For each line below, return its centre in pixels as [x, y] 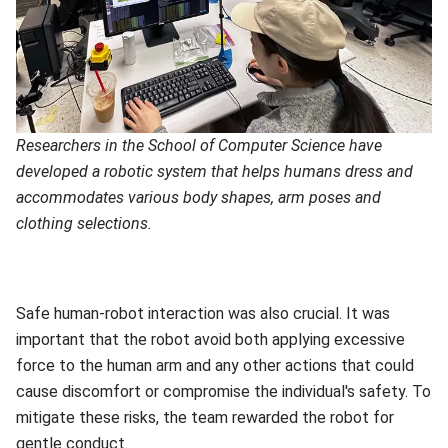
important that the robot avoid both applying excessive [210, 340]
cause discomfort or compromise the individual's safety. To [223, 392]
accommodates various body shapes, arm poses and [198, 198]
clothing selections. [84, 224]
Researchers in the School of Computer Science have [199, 146]
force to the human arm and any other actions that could [215, 366]
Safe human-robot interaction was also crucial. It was [203, 314]
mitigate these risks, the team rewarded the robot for [205, 418]
